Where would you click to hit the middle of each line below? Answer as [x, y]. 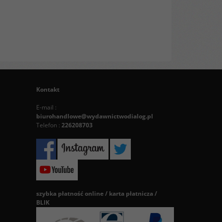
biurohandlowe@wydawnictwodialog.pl [95, 116]
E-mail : [46, 107]
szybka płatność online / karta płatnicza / [97, 194]
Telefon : [49, 125]
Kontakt [48, 89]
